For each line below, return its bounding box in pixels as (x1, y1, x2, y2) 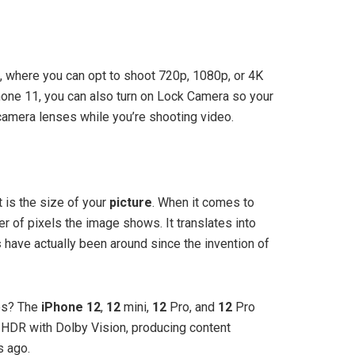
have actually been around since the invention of (2, 235, 269, 251)
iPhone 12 (41, 299, 101, 315)
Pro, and (166, 299, 218, 315)
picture (109, 194, 152, 210)
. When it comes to (152, 194, 254, 210)
